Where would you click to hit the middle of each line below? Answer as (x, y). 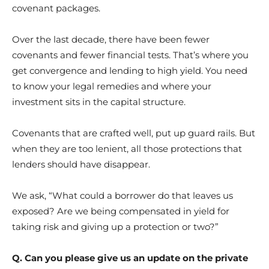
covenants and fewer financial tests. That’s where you (130, 55)
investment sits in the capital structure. (99, 102)
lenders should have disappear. (81, 164)
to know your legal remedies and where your (112, 86)
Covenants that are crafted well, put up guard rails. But (134, 133)
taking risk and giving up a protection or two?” (115, 227)
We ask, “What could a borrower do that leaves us (122, 195)
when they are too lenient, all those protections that (127, 149)
